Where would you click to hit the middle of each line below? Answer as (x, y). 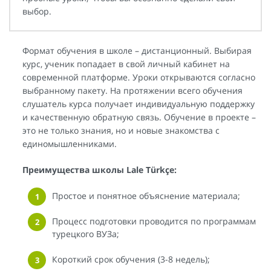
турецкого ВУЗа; (86, 233)
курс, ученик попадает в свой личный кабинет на (126, 64)
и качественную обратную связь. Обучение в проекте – (139, 117)
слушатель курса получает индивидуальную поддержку (139, 103)
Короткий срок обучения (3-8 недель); (131, 259)
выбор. (37, 11)
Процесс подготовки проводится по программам (154, 221)
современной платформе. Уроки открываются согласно (139, 77)
